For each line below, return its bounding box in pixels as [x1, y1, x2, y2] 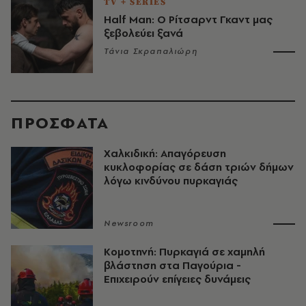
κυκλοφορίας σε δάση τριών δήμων [104, 160, 294, 174]
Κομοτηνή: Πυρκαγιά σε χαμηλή [104, 245, 265, 259]
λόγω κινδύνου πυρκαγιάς [104, 173, 238, 188]
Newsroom [104, 218, 154, 229]
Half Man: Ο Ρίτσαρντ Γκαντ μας [104, 12, 273, 27]
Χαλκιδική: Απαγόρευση [104, 146, 226, 161]
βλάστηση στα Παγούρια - [104, 258, 241, 273]
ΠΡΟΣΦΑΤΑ [11, 111, 109, 134]
